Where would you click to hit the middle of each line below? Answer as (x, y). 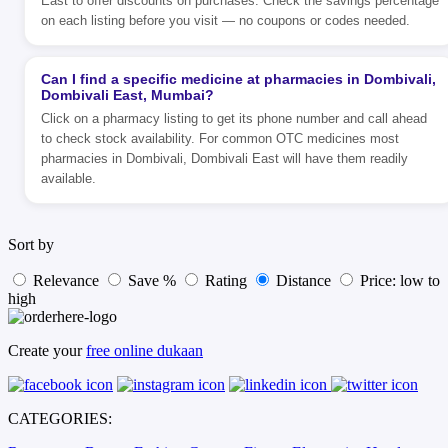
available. (68, 179)
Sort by (31, 245)
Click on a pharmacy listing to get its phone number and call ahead (234, 119)
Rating (226, 281)
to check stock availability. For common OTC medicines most (220, 139)
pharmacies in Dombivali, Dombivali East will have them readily (224, 159)
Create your (47, 351)
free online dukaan (144, 351)
